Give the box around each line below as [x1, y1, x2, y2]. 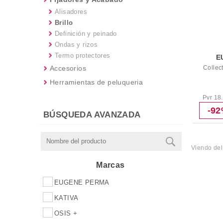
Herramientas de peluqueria [50, 78, 143, 86]
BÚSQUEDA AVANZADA [43, 110, 141, 119]
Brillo [55, 19, 73, 26]
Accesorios [50, 64, 86, 72]
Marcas [96, 161, 125, 169]
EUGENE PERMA [54, 179, 110, 186]
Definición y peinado [55, 30, 117, 37]
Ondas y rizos [55, 41, 98, 48]
